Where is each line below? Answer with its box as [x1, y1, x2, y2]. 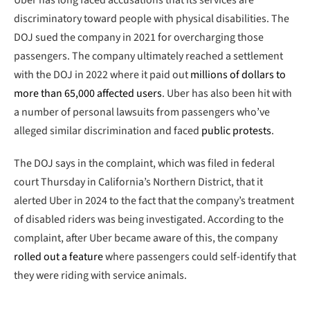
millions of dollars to [190, 66, 286, 82]
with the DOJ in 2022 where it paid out [14, 66, 190, 82]
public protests [201, 122, 271, 138]
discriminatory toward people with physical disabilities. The [14, 10, 289, 26]
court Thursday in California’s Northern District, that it [14, 174, 263, 190]
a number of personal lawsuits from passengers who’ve [14, 104, 270, 120]
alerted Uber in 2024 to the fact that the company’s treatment [14, 193, 294, 209]
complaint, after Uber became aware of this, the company [14, 230, 277, 246]
